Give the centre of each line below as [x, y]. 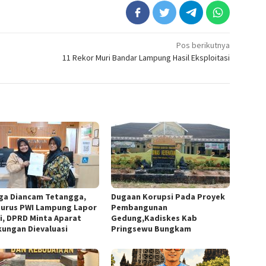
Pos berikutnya [203, 45]
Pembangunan [140, 208]
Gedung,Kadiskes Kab [154, 218]
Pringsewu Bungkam [151, 229]
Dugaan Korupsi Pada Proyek [168, 197]
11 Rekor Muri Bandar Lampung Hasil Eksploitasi [146, 58]
